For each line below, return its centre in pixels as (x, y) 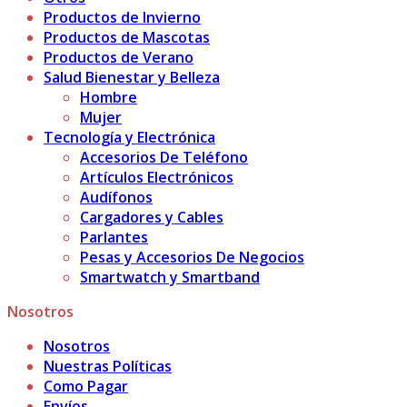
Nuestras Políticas (108, 367)
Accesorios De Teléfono (164, 158)
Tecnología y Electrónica (129, 138)
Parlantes (114, 238)
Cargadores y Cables (152, 218)
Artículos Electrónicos (157, 178)
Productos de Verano (119, 58)
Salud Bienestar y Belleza (132, 78)
